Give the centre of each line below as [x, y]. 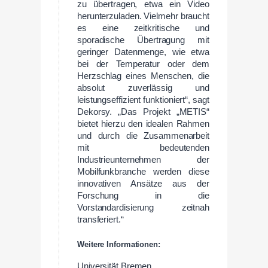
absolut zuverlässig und [143, 88]
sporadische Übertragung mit [143, 40]
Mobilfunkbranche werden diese [143, 171]
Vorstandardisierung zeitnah [143, 207]
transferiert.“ [100, 219]
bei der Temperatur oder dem [143, 64]
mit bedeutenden [143, 147]
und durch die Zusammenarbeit [143, 135]
